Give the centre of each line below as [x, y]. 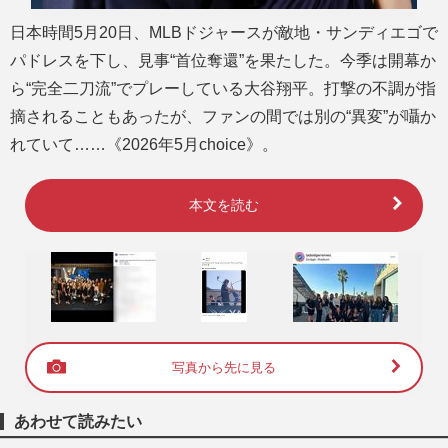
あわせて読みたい [78, 422]
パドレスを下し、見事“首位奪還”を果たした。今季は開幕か [223, 61]
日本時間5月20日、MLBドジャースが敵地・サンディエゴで [224, 33]
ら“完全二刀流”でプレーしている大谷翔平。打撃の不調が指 [223, 89]
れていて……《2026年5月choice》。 [144, 145]
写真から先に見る [224, 368]
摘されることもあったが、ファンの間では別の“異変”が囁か [223, 117]
